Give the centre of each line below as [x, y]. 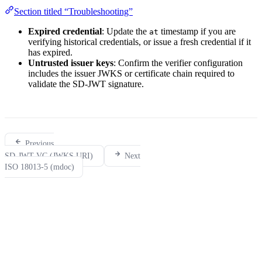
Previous [39, 144]
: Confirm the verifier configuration [178, 63]
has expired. [50, 53]
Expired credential [65, 32]
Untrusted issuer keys [71, 63]
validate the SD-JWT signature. [86, 84]
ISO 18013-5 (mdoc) [39, 167]
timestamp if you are [197, 32]
